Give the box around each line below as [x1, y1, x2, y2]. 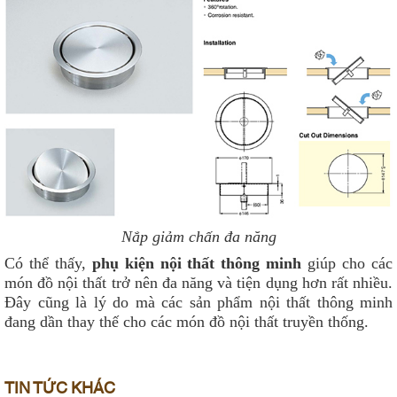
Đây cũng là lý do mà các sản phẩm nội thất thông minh [4, 293, 393, 312]
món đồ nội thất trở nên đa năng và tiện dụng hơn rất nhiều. [4, 274, 393, 292]
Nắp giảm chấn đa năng [121, 228, 276, 246]
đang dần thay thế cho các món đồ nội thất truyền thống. [4, 313, 369, 331]
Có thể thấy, [4, 254, 92, 273]
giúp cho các [301, 254, 393, 273]
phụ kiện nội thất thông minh [91, 254, 302, 273]
